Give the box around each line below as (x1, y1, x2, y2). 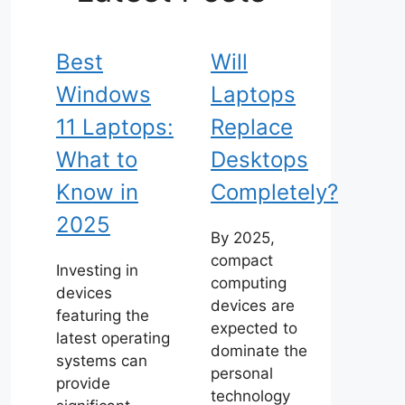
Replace (211, 114, 293, 140)
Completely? (211, 179, 338, 205)
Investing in (56, 261, 138, 279)
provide (56, 374, 110, 392)
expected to (211, 319, 297, 337)
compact (211, 251, 273, 269)
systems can (56, 352, 147, 370)
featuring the (56, 306, 149, 325)
